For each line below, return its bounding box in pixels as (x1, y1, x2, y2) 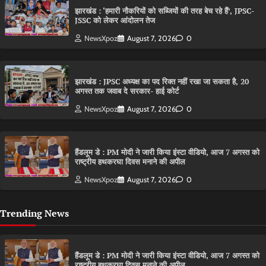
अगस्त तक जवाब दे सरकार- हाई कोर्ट (75, 86, 181, 97)
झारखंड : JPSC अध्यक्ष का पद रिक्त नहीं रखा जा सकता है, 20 (75, 77, 249, 87)
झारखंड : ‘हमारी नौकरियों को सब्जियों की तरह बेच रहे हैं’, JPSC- (75, 6, 254, 17)
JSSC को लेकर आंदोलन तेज (75, 15, 155, 26)
